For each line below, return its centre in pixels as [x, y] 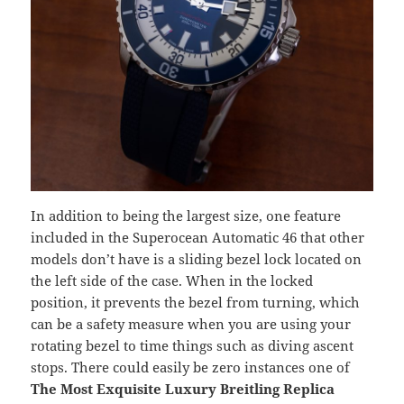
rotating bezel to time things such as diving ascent [193, 346]
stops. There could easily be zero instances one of [191, 367]
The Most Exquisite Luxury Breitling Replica [183, 389]
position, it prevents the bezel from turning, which [196, 303]
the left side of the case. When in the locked [172, 281]
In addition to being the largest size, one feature [186, 216]
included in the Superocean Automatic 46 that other [198, 238]
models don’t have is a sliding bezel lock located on [197, 259]
